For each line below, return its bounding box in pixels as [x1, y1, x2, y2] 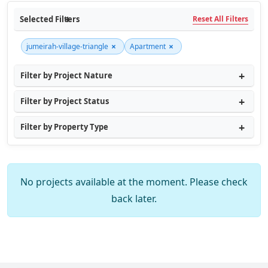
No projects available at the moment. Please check [20, 175, 248, 188]
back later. [111, 192, 157, 205]
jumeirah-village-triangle [26, 41, 108, 51]
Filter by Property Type [20, 121, 108, 132]
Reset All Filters [193, 14, 248, 24]
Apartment [130, 41, 166, 51]
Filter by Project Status [20, 96, 109, 106]
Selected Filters [20, 13, 80, 25]
